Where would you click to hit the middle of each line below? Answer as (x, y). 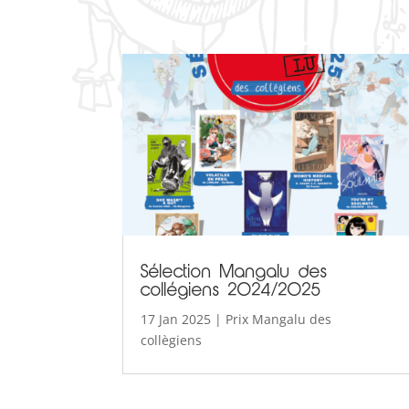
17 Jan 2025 (176, 320)
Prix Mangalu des (279, 320)
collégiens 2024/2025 (231, 292)
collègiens (172, 341)
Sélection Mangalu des (235, 273)
